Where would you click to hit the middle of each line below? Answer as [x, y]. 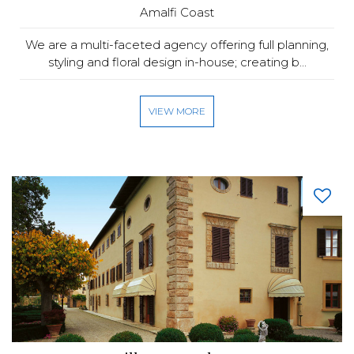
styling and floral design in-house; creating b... [177, 62]
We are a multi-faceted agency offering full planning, [177, 45]
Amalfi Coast [177, 12]
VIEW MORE [177, 111]
